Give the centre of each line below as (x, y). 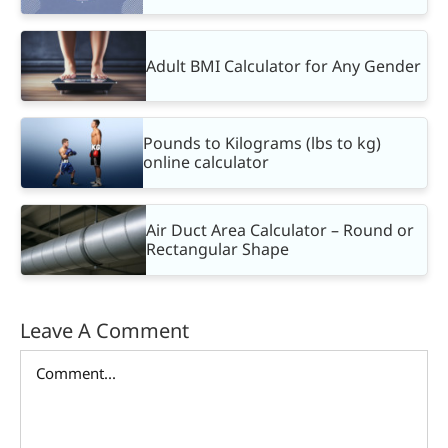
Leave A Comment (104, 331)
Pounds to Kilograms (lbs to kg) (262, 143)
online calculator (206, 162)
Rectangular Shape (217, 249)
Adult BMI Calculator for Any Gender (283, 65)
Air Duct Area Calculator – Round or (280, 230)
